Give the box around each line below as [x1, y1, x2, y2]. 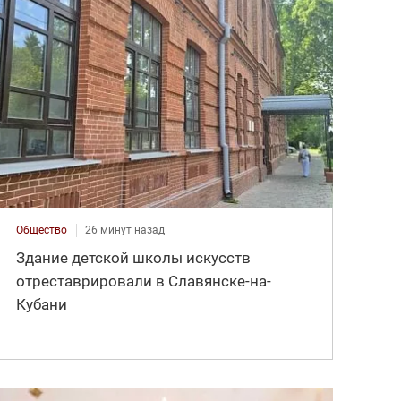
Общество [16, 224, 68, 237]
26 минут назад [85, 224, 166, 237]
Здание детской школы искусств [16, 249, 252, 268]
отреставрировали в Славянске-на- [16, 272, 272, 291]
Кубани [16, 295, 68, 314]
